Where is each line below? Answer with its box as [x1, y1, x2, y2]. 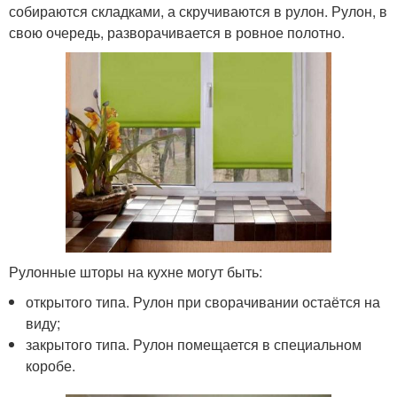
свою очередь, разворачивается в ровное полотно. [9, 21, 345, 43]
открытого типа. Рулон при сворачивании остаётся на [26, 291, 381, 312]
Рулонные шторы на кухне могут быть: [9, 261, 262, 282]
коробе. [26, 354, 76, 376]
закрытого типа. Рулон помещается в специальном [26, 333, 362, 354]
